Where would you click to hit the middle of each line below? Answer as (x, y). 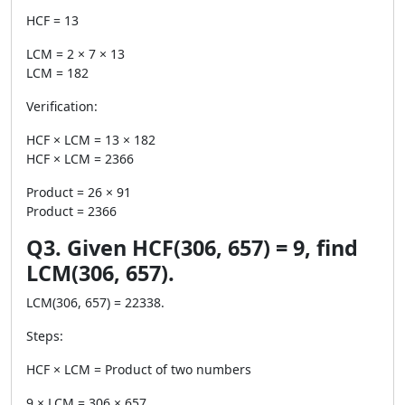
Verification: (62, 106)
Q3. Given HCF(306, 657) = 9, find (192, 248)
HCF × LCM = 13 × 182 (91, 140)
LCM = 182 (57, 73)
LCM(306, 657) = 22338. (95, 302)
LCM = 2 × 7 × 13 (75, 54)
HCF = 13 (52, 20)
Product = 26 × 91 (79, 192)
